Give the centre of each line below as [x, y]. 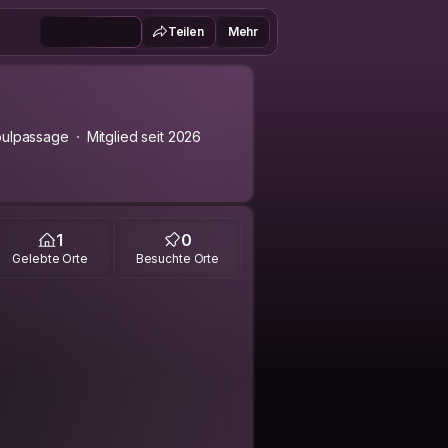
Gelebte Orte [50, 258]
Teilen [185, 31]
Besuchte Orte [177, 258]
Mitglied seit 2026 [144, 136]
